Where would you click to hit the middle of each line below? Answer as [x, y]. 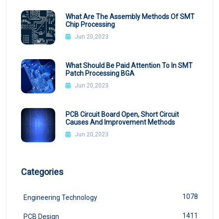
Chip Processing [90, 24]
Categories [42, 172]
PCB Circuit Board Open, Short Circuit [122, 114]
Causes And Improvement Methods [120, 122]
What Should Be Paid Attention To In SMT [129, 65]
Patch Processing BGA [100, 73]
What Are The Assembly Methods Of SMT [130, 16]
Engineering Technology [60, 198]
